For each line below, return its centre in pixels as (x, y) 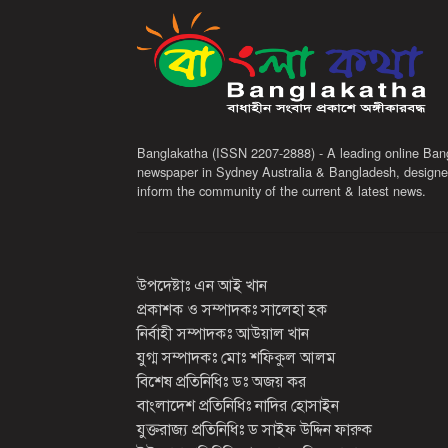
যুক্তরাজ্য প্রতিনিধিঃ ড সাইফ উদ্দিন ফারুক (254, 428)
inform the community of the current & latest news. (281, 190)
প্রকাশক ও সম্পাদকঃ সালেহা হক (232, 308)
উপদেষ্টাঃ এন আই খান (202, 284)
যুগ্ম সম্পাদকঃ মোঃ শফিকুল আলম (236, 356)
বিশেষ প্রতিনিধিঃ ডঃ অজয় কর (221, 380)
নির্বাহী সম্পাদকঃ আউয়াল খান (223, 332)
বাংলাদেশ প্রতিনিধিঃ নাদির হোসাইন (238, 404)
